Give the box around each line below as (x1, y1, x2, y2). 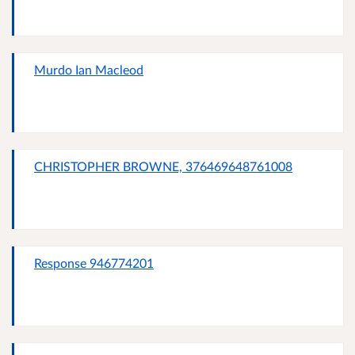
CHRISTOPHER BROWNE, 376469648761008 (34, 158, 292, 174)
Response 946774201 (34, 255, 154, 271)
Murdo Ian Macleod (34, 62, 143, 78)
